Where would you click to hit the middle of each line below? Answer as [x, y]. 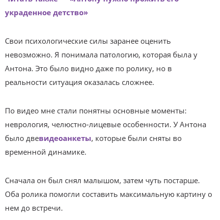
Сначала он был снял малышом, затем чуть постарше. [102, 180]
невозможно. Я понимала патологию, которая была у [101, 55]
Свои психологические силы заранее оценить [88, 41]
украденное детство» [46, 12]
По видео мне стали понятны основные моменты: [96, 110]
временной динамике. [46, 152]
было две [22, 138]
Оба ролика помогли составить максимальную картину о [109, 194]
